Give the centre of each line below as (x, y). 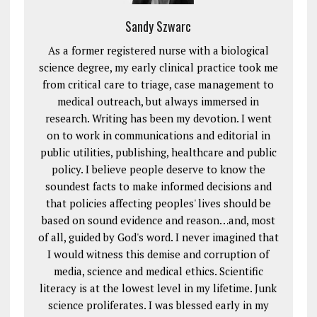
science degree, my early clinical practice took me (158, 67)
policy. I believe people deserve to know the (158, 169)
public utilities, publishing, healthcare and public (158, 152)
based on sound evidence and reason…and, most (158, 220)
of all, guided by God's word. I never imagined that (158, 237)
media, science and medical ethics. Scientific (158, 271)
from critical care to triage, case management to (158, 84)
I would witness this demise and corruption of (158, 254)
